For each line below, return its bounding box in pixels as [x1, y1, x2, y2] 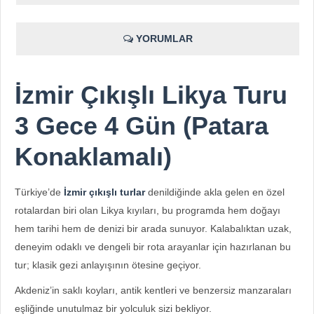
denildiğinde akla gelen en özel [145, 186, 285, 198]
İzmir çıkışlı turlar [64, 186, 145, 198]
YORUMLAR [132, 33, 193, 44]
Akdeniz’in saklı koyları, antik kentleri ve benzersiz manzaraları [15, 285, 292, 296]
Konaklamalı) [15, 143, 172, 171]
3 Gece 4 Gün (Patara [15, 112, 268, 140]
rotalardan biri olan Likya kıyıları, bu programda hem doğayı [15, 205, 280, 216]
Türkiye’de [15, 186, 64, 198]
